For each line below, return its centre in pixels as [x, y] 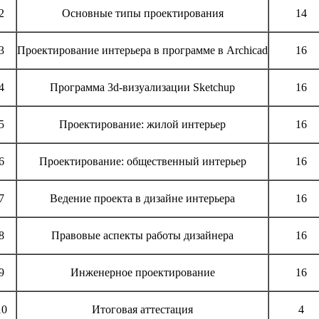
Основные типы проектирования [142, 14]
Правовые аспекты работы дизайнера [142, 236]
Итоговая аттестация [142, 310]
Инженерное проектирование [142, 273]
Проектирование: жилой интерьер [142, 125]
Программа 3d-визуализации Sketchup [142, 88]
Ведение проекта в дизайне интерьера [142, 199]
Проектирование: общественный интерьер [142, 162]
